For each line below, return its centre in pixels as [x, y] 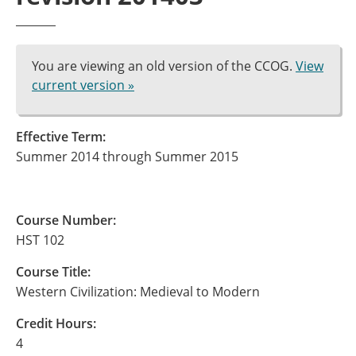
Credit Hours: [56, 323]
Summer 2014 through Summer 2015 [127, 157]
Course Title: [53, 272]
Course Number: [66, 220]
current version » [83, 85]
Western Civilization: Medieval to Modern [138, 292]
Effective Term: [61, 137]
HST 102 [40, 240]
